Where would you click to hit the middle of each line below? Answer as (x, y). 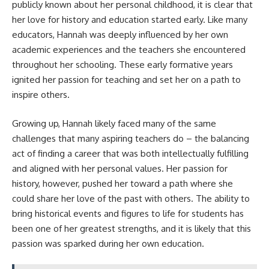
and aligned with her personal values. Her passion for (120, 168)
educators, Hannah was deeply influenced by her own (120, 35)
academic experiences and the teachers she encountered (129, 50)
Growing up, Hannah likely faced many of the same (114, 123)
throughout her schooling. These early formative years (122, 65)
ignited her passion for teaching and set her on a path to (126, 80)
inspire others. (41, 95)
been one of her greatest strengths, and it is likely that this (131, 228)
